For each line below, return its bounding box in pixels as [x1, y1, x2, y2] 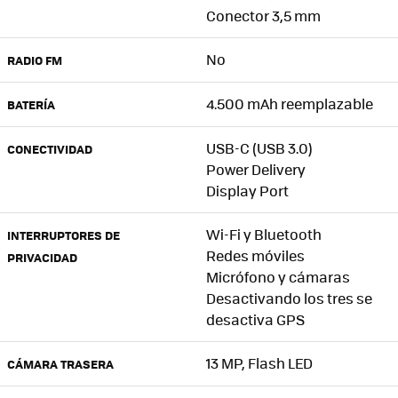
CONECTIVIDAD [7, 139, 92, 157]
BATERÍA [7, 95, 55, 113]
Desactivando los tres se [206, 287, 372, 308]
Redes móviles [206, 244, 305, 266]
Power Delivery [206, 158, 306, 179]
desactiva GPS [206, 308, 305, 330]
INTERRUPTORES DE [7, 226, 120, 243]
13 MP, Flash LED [206, 352, 313, 373]
